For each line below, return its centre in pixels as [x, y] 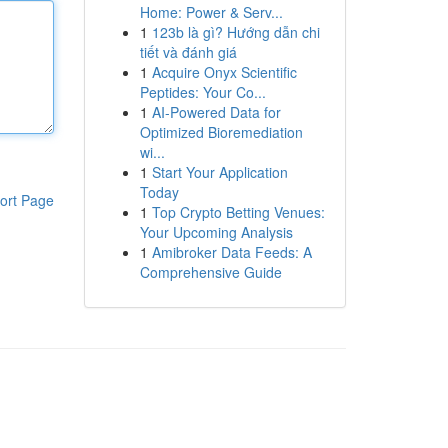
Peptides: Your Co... [202, 92]
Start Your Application [219, 172]
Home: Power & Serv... [211, 12]
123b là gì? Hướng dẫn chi [235, 32]
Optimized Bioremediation [221, 132]
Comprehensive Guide [210, 272]
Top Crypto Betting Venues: [238, 212]
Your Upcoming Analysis [216, 232]
